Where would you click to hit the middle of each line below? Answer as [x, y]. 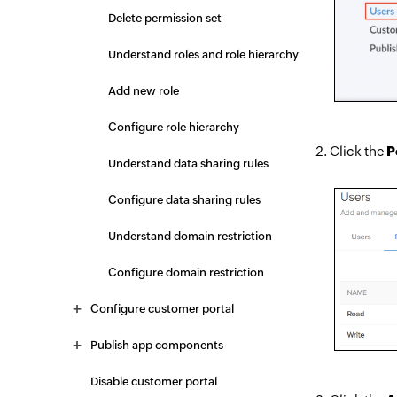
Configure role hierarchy [174, 127]
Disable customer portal [154, 381]
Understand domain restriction [190, 236]
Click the [358, 152]
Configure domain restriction [186, 272]
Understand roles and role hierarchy [203, 54]
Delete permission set [165, 18]
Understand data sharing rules [188, 163]
